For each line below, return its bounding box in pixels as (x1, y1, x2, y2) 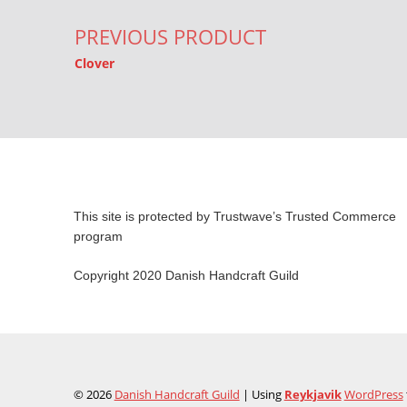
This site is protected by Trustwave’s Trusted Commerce (73, 209, 396, 224)
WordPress (343, 386, 403, 403)
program (73, 229, 123, 244)
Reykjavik (283, 386, 342, 403)
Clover (74, 54, 114, 72)
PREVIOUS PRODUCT (74, 22, 266, 51)
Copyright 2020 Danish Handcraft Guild (73, 267, 299, 283)
